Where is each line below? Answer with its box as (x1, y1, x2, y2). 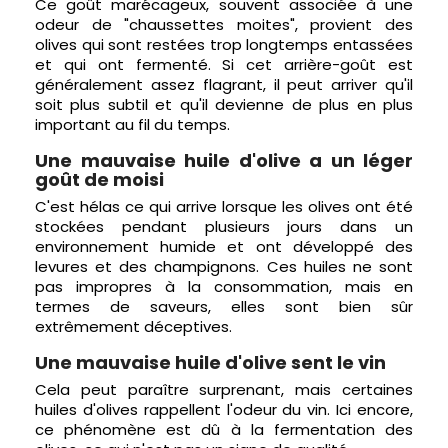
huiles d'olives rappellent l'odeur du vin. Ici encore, (35, 399, 413, 420)
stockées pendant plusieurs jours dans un (35, 216, 413, 237)
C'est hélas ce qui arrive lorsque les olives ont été (35, 196, 413, 217)
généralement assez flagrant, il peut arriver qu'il (35, 74, 413, 95)
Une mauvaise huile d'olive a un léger (35, 148, 413, 173)
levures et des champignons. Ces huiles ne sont (35, 256, 413, 277)
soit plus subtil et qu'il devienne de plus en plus (35, 94, 413, 115)
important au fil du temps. (35, 114, 230, 135)
